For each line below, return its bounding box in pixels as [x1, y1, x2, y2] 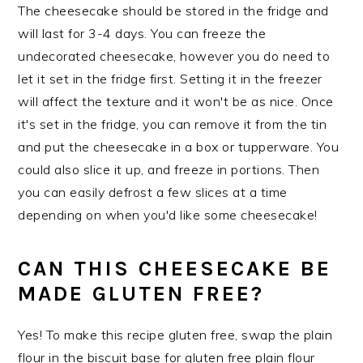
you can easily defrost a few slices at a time [18, 183, 288, 200]
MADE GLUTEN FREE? [18, 280, 265, 306]
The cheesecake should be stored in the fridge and [18, 2, 329, 19]
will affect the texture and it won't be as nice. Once [18, 92, 334, 109]
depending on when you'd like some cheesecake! [18, 206, 318, 223]
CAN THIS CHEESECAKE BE [18, 255, 332, 281]
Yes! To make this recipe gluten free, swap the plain [18, 326, 333, 343]
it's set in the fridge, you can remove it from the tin [18, 115, 327, 132]
